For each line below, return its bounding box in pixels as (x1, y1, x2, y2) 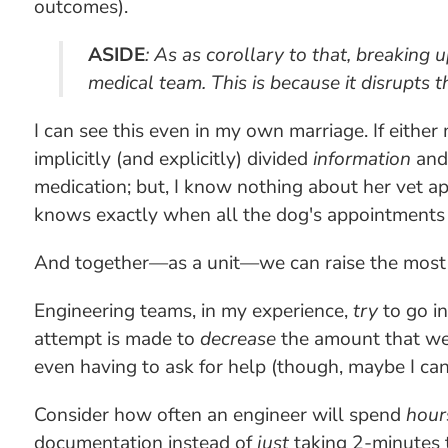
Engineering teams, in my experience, (33, 298, 353, 324)
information (312, 146, 411, 172)
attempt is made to (33, 326, 200, 352)
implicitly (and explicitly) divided (33, 146, 313, 172)
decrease (199, 326, 276, 352)
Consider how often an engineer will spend (33, 402, 406, 428)
